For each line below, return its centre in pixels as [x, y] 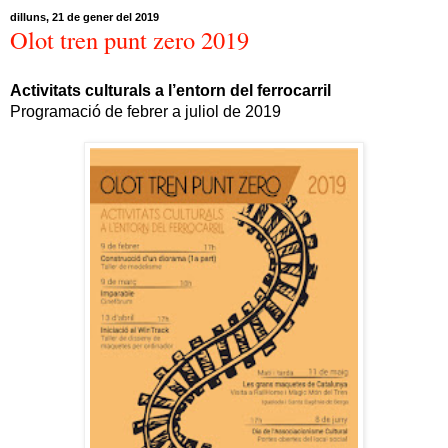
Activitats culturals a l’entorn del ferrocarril [170, 90]
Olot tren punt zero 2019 [129, 39]
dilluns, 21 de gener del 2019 [84, 16]
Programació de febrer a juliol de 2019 [145, 111]
